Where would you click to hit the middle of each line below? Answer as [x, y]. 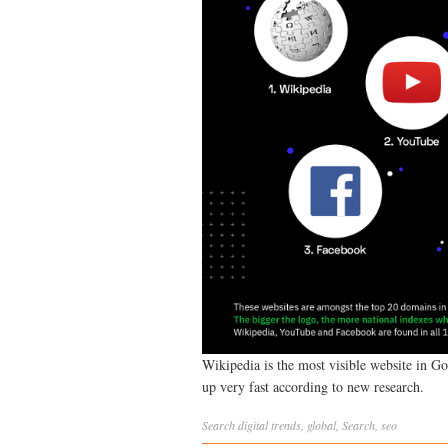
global [321, 425]
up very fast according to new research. [313, 387]
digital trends [269, 425]
